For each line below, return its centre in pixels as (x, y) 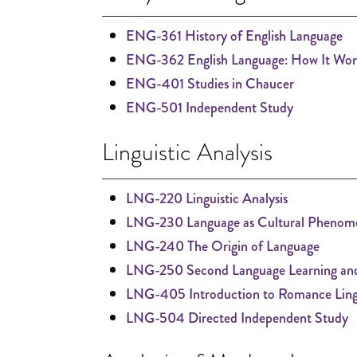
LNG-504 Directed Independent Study (237, 318)
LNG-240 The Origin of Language (223, 246)
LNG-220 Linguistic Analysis (207, 198)
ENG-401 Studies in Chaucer (210, 84)
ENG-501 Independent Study (210, 108)
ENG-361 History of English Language (234, 36)
